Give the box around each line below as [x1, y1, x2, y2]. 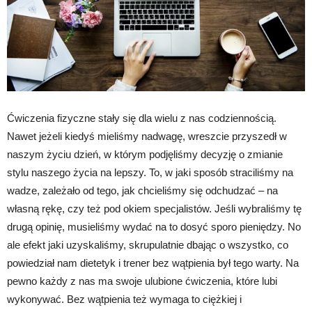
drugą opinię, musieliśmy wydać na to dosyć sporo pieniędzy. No [7, 220, 301, 233]
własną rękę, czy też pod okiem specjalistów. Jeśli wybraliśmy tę [7, 202, 302, 214]
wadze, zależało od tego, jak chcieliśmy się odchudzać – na [7, 184, 278, 196]
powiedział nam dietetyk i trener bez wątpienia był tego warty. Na [7, 256, 299, 269]
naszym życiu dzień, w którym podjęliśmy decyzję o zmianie [7, 148, 283, 160]
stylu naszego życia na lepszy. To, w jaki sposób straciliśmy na [7, 166, 293, 178]
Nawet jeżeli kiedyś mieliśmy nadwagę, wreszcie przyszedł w [7, 130, 287, 142]
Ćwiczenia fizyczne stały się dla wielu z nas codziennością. [7, 111, 276, 124]
